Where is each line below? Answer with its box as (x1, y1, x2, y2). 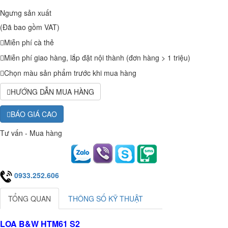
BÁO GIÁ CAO (11, 109, 57, 120)
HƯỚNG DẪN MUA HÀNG (11, 87, 94, 97)
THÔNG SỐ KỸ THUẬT (68, 193, 143, 204)
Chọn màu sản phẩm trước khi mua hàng (4, 68, 136, 78)
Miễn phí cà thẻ (4, 37, 54, 48)
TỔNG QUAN (8, 193, 51, 204)
